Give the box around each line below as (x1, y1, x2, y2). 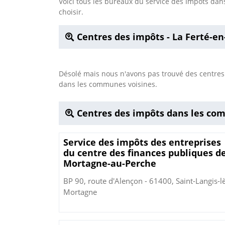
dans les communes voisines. (59, 79, 157, 89)
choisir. (59, 7, 83, 17)
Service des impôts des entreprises (63, 136, 221, 149)
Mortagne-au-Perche (63, 157, 156, 170)
